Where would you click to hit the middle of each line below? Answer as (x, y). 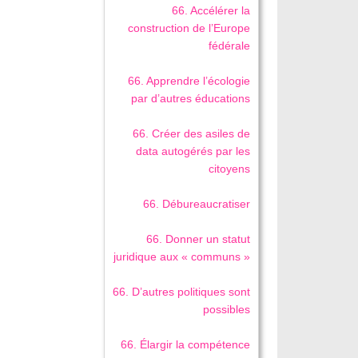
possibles (227, 309)
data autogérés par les (193, 151)
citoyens (230, 168)
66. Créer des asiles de (192, 133)
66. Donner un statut (199, 239)
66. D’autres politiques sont (182, 291)
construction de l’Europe (189, 28)
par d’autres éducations (191, 98)
